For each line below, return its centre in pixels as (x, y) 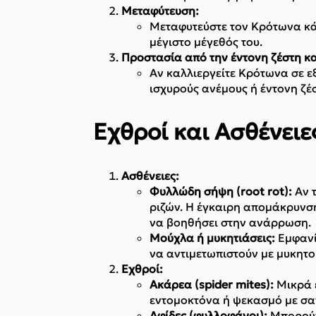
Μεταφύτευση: (160, 10)
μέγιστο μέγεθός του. (206, 41)
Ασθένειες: (150, 175)
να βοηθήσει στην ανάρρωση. (230, 222)
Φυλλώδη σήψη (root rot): (221, 191)
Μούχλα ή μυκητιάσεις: (212, 237)
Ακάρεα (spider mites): (212, 284)
